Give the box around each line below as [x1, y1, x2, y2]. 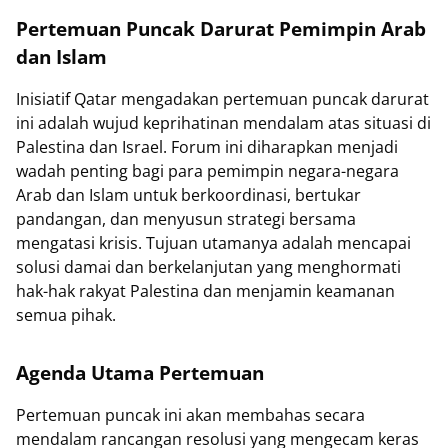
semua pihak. [16, 304, 116, 327]
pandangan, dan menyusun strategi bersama [16, 208, 356, 231]
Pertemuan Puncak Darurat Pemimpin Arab [16, 16, 426, 42]
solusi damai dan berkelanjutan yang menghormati [16, 256, 401, 279]
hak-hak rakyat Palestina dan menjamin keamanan [16, 280, 395, 303]
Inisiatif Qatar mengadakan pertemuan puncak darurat [16, 88, 429, 111]
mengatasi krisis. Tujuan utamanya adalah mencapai [16, 232, 411, 255]
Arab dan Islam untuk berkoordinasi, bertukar [16, 184, 361, 207]
